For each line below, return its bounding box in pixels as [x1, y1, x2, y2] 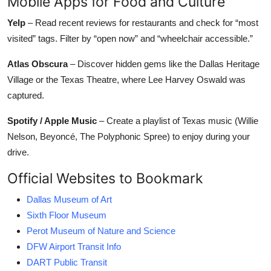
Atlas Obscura [7, 58, 68, 69]
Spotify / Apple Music [7, 115, 97, 126]
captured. [7, 90, 44, 100]
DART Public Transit [27, 256, 107, 267]
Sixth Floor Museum [27, 209, 106, 220]
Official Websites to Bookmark [7, 169, 203, 187]
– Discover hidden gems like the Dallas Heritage [68, 58, 260, 69]
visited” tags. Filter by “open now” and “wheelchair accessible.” [7, 33, 253, 44]
